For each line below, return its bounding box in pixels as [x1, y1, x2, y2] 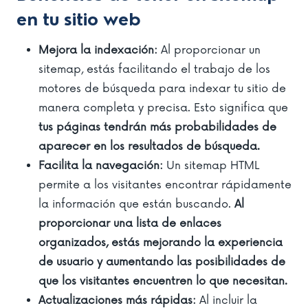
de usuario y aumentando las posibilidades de [38, 254, 285, 269]
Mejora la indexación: [38, 43, 157, 57]
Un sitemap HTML [163, 158, 259, 173]
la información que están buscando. [38, 197, 234, 211]
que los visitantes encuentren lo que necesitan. [38, 274, 287, 288]
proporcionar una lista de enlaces [38, 216, 221, 230]
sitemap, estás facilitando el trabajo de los [38, 62, 270, 76]
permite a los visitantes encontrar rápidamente [38, 177, 291, 192]
